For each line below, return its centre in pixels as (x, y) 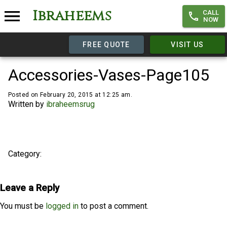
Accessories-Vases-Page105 (109, 75)
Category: (25, 154)
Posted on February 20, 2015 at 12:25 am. (70, 95)
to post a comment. (113, 206)
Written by (27, 104)
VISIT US (187, 45)
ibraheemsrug (70, 104)
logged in (62, 206)
